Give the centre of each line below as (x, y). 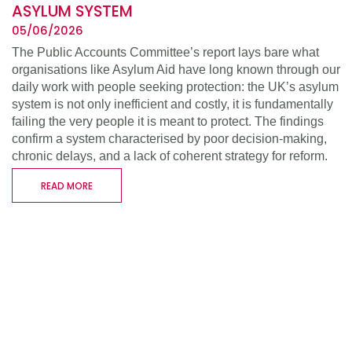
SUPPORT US (176, 249)
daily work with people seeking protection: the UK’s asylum (175, 86)
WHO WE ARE (176, 207)
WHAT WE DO (176, 228)
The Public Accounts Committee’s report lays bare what (165, 51)
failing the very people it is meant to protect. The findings (168, 121)
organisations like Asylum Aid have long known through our (176, 69)
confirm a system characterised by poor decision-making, (169, 138)
